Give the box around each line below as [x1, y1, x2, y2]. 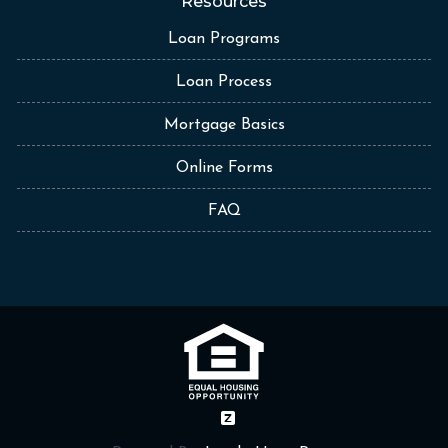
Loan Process [176, 74, 272, 91]
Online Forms [175, 160, 273, 177]
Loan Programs [168, 31, 280, 48]
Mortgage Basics [163, 117, 285, 134]
